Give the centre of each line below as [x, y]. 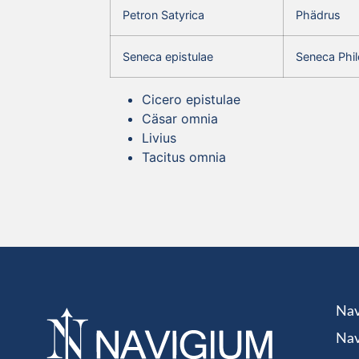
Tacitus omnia [184, 157]
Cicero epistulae [191, 99]
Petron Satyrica [163, 14]
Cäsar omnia [180, 118]
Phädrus [318, 14]
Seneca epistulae [168, 56]
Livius [159, 137]
